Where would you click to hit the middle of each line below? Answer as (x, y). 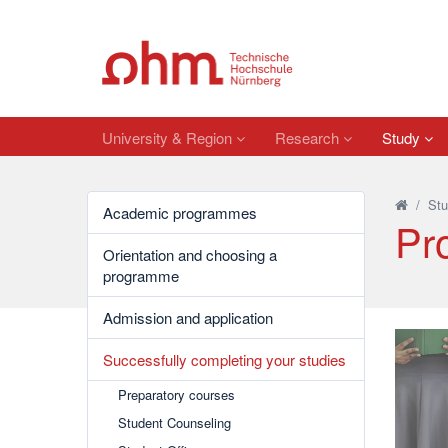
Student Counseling (174, 422)
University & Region (169, 137)
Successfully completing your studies (224, 359)
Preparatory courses (176, 394)
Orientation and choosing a (190, 254)
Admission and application (188, 317)
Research (309, 137)
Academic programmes (180, 212)
